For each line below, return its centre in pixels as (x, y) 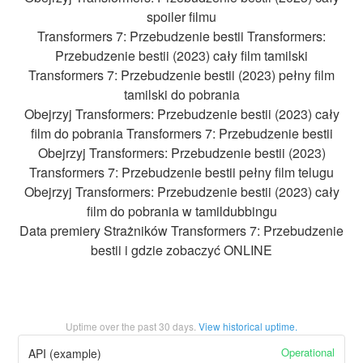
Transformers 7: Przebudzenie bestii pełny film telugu (181, 173)
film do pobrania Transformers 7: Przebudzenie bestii (181, 134)
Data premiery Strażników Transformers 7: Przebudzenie (181, 231)
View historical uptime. (248, 327)
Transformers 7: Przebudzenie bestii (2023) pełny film (181, 75)
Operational (307, 352)
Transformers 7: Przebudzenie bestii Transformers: (181, 36)
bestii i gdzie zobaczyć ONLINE (181, 250)
